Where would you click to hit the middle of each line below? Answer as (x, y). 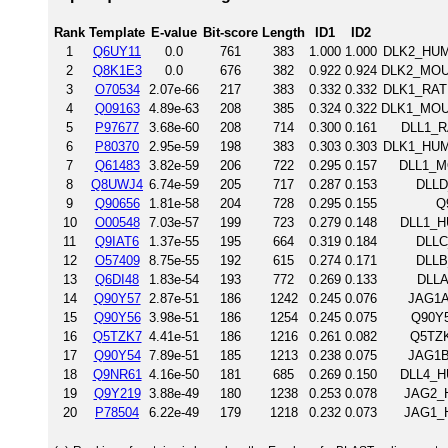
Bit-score (230, 32)
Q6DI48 (117, 279)
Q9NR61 (117, 374)
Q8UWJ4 (117, 184)
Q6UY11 (117, 51)
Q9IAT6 (117, 241)
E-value (174, 32)
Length (283, 32)
